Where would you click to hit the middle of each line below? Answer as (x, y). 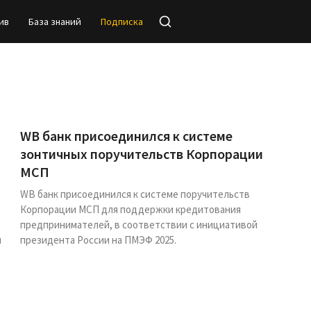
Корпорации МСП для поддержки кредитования (131, 209)
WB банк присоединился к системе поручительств (135, 194)
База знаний (55, 22)
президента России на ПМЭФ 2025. (99, 240)
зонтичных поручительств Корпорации (142, 154)
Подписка (122, 22)
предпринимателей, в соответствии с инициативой (139, 225)
